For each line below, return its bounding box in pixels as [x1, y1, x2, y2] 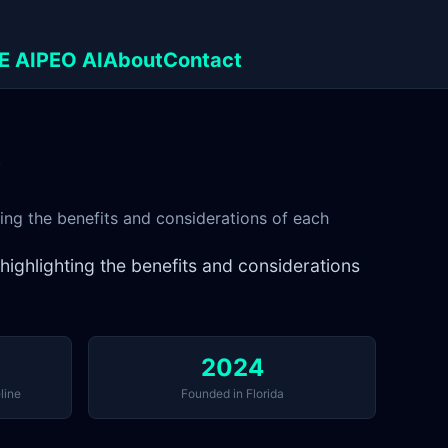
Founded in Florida [180, 386, 284, 402]
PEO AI [36, 48, 103, 72]
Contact [163, 48, 242, 72]
